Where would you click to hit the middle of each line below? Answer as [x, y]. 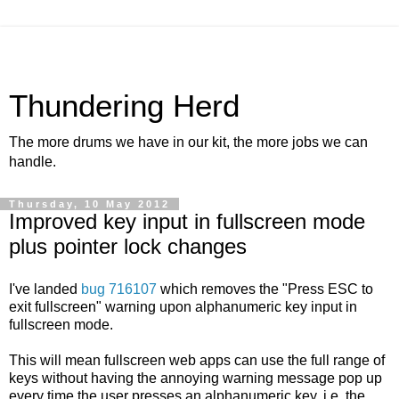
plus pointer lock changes [128, 246]
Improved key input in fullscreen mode [187, 221]
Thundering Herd [124, 106]
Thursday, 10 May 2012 [90, 204]
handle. [33, 162]
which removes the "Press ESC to [265, 289]
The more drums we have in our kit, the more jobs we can [188, 142]
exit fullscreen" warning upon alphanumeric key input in [183, 306]
